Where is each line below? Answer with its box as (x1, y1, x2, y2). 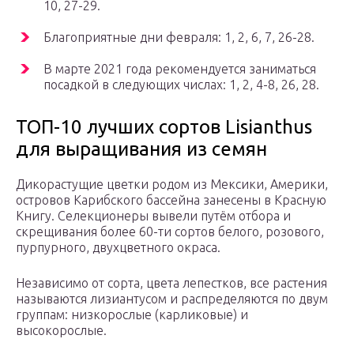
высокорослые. (16, 323, 107, 338)
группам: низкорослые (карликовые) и (16, 307, 248, 322)
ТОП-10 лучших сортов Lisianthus (16, 116, 312, 138)
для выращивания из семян (16, 138, 267, 160)
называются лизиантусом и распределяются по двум (16, 292, 328, 307)
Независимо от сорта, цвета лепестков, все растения (16, 276, 327, 291)
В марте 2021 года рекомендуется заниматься (43, 62, 316, 77)
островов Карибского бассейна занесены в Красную (16, 193, 326, 208)
